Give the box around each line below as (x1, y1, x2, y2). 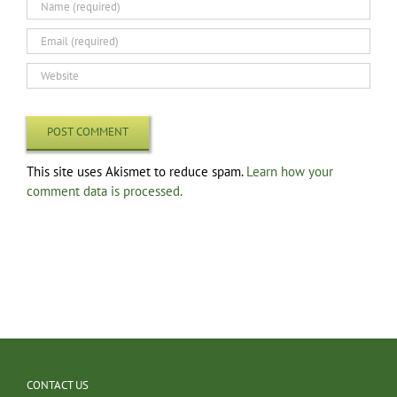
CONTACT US (27, 377, 89, 393)
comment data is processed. (27, 182, 183, 199)
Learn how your (246, 162, 333, 180)
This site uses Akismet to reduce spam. (27, 162, 246, 180)
